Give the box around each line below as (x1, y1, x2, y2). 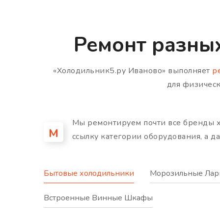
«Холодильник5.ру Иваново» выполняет (53, 65, 212, 77)
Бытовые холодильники (44, 168, 134, 179)
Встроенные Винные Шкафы (44, 192, 153, 204)
